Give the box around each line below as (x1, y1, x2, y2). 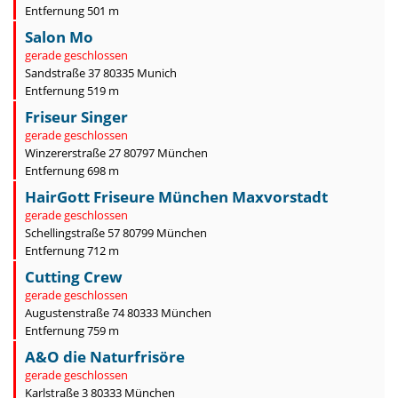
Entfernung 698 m (25, 163, 119, 179)
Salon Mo (25, 27, 93, 47)
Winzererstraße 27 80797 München (25, 145, 208, 161)
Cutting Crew (25, 267, 123, 287)
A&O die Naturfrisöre (25, 346, 185, 367)
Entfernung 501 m (25, 3, 119, 19)
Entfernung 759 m (25, 322, 119, 338)
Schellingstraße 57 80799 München (25, 225, 207, 241)
